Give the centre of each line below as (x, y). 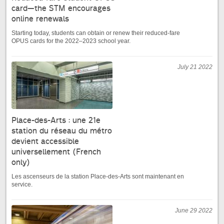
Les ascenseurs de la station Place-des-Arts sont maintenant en (98, 177)
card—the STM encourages (61, 8)
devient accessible (45, 141)
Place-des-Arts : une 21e (56, 120)
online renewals (40, 19)
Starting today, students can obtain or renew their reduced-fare (96, 33)
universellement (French (56, 152)
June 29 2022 (194, 211)
